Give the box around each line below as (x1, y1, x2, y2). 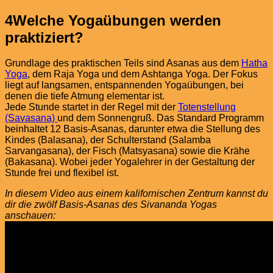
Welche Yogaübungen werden (13, 12, 221, 29)
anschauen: (5, 210, 55, 221)
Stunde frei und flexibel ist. (5, 168, 119, 179)
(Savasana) (5, 113, 57, 124)
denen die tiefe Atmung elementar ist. (5, 91, 165, 102)
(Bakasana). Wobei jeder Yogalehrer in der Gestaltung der (5, 157, 255, 168)
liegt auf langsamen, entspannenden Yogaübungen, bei (5, 80, 244, 91)
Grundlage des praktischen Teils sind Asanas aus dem (5, 58, 241, 69)
